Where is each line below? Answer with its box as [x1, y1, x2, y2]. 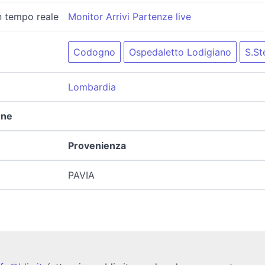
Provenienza [67, 139, 126, 151]
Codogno [73, 46, 115, 59]
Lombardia [67, 80, 116, 93]
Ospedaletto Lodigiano [128, 46, 231, 59]
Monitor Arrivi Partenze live [67, 10, 191, 22]
